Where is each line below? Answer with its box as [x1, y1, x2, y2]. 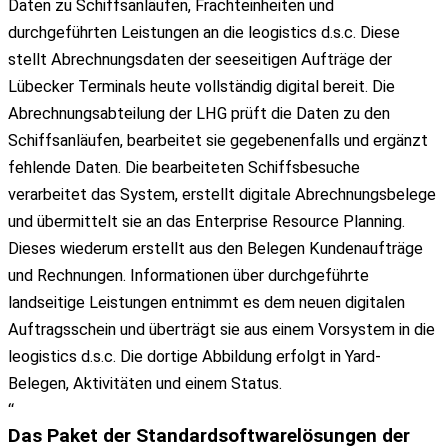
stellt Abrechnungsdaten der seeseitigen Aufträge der [8, 49, 392, 69]
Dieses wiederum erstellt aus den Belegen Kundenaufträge [8, 238, 423, 258]
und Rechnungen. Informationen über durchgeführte [8, 265, 369, 285]
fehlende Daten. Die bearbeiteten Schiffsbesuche [8, 157, 360, 177]
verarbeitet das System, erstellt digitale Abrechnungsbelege [8, 184, 436, 204]
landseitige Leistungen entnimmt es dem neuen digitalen [8, 292, 405, 312]
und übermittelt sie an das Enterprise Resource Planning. [8, 211, 405, 231]
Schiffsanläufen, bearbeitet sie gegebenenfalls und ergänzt [8, 130, 428, 150]
